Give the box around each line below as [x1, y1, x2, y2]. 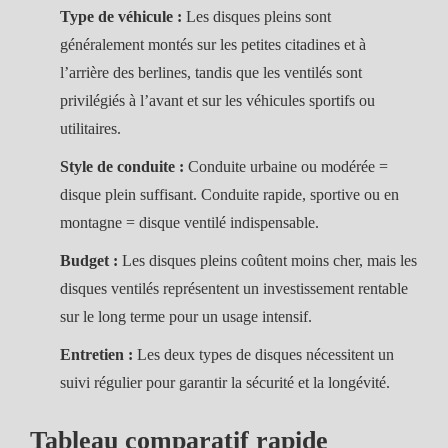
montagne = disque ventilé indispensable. [60, 214, 319, 231]
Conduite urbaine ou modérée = [184, 158, 388, 175]
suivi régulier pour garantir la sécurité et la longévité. [60, 374, 390, 391]
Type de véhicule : [60, 8, 182, 25]
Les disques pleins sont [182, 8, 331, 25]
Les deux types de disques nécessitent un [133, 346, 394, 363]
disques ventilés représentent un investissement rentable [60, 280, 408, 297]
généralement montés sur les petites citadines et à [60, 36, 366, 53]
